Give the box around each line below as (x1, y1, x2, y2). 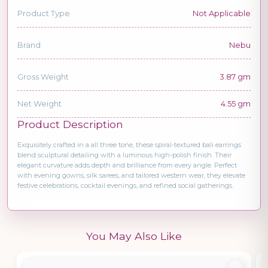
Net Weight (17, 99, 62, 108)
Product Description (17, 117, 123, 130)
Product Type (17, 8, 70, 18)
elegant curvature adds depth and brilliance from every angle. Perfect (17, 160, 237, 169)
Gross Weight (17, 72, 69, 81)
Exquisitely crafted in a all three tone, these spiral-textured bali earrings (17, 140, 241, 149)
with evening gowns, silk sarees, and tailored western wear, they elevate (17, 170, 245, 179)
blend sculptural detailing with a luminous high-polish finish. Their (17, 150, 232, 159)
